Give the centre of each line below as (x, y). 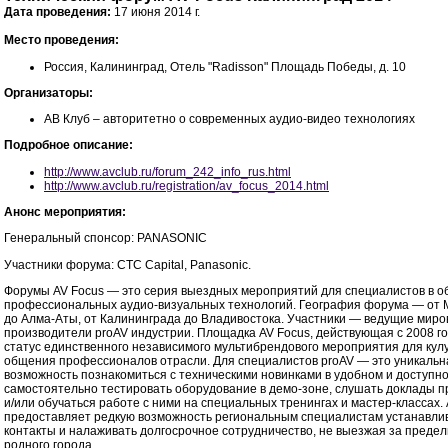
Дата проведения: (57, 12)
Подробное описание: (68, 145)
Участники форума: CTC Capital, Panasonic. (127, 264)
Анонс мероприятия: (65, 212)
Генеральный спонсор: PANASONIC (105, 238)
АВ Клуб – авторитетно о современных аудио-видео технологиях (229, 119)
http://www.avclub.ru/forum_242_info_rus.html (167, 171)
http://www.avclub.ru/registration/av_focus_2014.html (186, 185)
